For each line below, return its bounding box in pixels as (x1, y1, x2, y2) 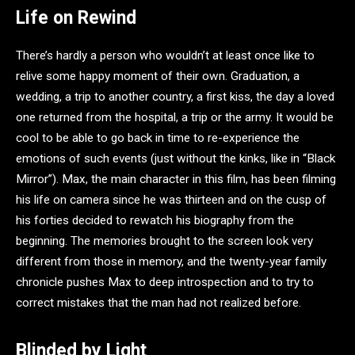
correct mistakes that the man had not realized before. (16, 296, 301, 311)
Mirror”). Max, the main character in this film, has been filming (16, 172, 336, 187)
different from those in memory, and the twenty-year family (16, 254, 326, 269)
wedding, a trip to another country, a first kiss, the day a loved (16, 90, 334, 105)
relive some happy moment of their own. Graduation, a (16, 69, 300, 84)
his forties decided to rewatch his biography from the (16, 213, 294, 228)
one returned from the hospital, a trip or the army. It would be (16, 110, 334, 125)
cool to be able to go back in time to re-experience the (16, 131, 300, 146)
